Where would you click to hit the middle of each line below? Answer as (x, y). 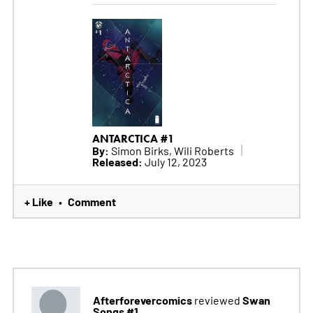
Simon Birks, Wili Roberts (171, 150)
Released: (117, 161)
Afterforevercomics (142, 299)
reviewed (217, 299)
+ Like (38, 201)
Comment (92, 201)
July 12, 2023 (174, 161)
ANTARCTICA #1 (133, 138)
